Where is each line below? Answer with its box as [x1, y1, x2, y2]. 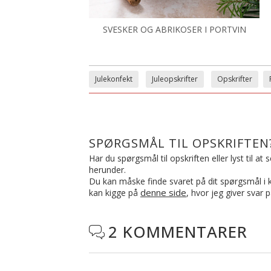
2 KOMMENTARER [108, 220, 247, 243]
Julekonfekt [95, 73, 132, 84]
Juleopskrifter [152, 73, 198, 84]
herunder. [89, 163, 126, 175]
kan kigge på [89, 186, 140, 198]
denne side [140, 186, 186, 198]
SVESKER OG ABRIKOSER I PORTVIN [102, 23, 246, 35]
